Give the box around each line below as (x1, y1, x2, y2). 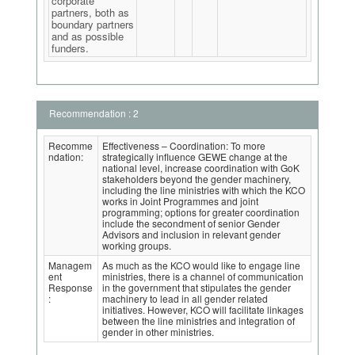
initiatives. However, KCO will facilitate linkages (102, 303, 303, 316)
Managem (48, 258, 92, 272)
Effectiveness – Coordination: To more (102, 139, 265, 152)
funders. (52, 40, 89, 55)
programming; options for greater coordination (102, 205, 300, 219)
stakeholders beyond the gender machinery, (102, 172, 291, 185)
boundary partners (52, 17, 134, 32)
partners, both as (52, 5, 129, 20)
